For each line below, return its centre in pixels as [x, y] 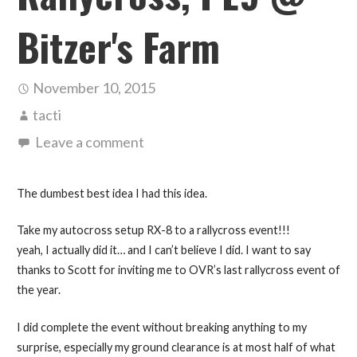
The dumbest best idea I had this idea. [112, 193]
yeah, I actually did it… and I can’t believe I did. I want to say [163, 250]
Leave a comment [89, 141]
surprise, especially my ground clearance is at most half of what [176, 347]
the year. [38, 290]
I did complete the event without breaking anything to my [161, 327]
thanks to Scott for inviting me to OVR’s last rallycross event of [178, 270]
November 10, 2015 [94, 87]
